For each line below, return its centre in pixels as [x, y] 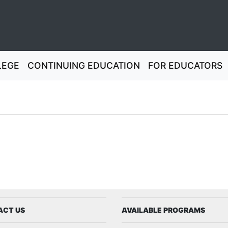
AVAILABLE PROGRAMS [163, 210]
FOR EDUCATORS [185, 66]
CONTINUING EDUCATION [83, 66]
